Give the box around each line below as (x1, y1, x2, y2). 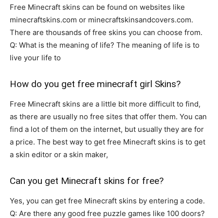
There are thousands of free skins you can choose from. (10, 27, 202, 37)
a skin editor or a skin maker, (10, 149, 108, 159)
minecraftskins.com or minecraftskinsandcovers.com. (10, 15, 193, 24)
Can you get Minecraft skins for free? (10, 175, 163, 186)
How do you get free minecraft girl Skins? (10, 78, 181, 90)
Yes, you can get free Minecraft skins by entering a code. (10, 196, 205, 205)
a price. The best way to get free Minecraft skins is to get (10, 137, 205, 146)
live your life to (10, 53, 61, 62)
